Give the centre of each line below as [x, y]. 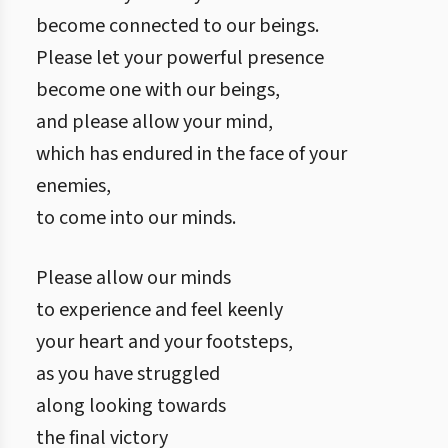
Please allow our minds [133, 278]
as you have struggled [128, 374]
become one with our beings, [158, 90]
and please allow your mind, [154, 122]
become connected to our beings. [177, 26]
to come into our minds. [136, 218]
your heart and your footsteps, [164, 342]
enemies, [73, 186]
